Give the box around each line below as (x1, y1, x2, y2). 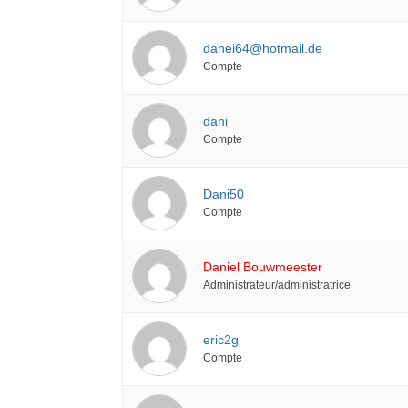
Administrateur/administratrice (203, 278, 352, 291)
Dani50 (203, 186, 245, 201)
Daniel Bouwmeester (203, 259, 323, 274)
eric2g (203, 331, 240, 347)
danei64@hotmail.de (203, 40, 323, 56)
